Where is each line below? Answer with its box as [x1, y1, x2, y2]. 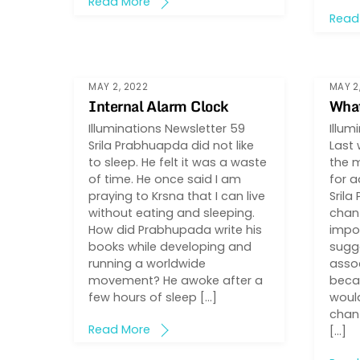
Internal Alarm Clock [88, 93, 229, 118]
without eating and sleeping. [88, 204, 256, 221]
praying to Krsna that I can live [88, 187, 266, 204]
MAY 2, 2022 [88, 80, 149, 94]
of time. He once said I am [88, 170, 242, 187]
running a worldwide [88, 255, 207, 272]
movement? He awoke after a [88, 272, 264, 288]
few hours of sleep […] [88, 288, 218, 305]
